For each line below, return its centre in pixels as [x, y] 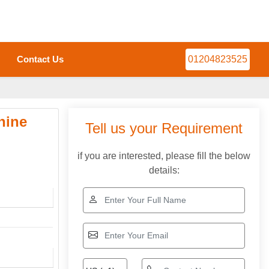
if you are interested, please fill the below [164, 156]
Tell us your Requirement [164, 128]
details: [164, 170]
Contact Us [40, 59]
